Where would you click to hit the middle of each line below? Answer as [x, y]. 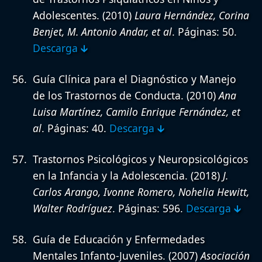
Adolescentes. [66, 15]
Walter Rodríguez [73, 208]
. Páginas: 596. [149, 208]
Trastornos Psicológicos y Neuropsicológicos [140, 159]
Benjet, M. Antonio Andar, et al [102, 32]
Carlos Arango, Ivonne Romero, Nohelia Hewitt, [141, 192]
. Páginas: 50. [204, 32]
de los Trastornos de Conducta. [108, 96]
